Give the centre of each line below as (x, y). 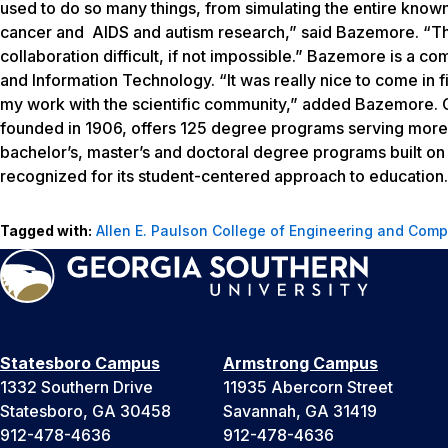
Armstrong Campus (300, 362)
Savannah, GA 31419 (300, 410)
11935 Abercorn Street (308, 386)
